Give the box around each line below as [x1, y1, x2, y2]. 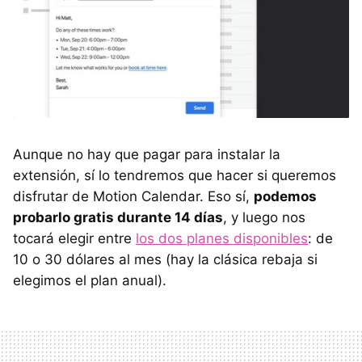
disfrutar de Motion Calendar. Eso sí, [13, 187, 254, 204]
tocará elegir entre [13, 229, 136, 246]
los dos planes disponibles [136, 229, 308, 246]
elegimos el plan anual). [13, 271, 166, 288]
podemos [254, 187, 317, 204]
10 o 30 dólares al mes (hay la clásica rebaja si [13, 250, 318, 267]
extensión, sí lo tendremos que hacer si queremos [13, 166, 336, 183]
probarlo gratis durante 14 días [13, 208, 223, 225]
